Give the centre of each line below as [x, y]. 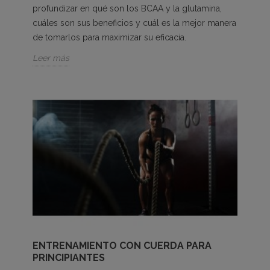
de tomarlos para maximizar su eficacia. [111, 37]
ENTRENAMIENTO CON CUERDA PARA [122, 246]
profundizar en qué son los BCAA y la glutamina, [127, 8]
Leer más [51, 58]
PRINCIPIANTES [70, 258]
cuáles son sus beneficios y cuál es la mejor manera [134, 23]
